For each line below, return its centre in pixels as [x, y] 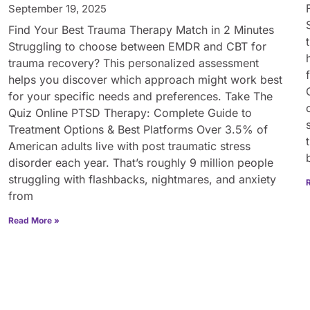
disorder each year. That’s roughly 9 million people [141, 162]
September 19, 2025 [57, 8]
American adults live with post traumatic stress [129, 146]
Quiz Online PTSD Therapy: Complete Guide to [130, 112]
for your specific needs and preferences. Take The [140, 96]
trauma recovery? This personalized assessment [134, 63]
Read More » [34, 220]
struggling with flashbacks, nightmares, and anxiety [142, 179]
